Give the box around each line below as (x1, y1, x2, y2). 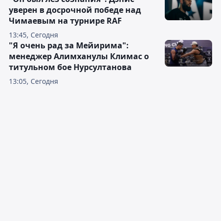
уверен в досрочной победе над (9, 4, 141, 16)
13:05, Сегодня (9, 76, 58, 86)
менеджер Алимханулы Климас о (9, 51, 149, 62)
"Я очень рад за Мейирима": (9, 40, 129, 51)
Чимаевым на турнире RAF (9, 15, 122, 27)
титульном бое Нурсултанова (9, 62, 132, 73)
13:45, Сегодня (9, 30, 58, 40)
